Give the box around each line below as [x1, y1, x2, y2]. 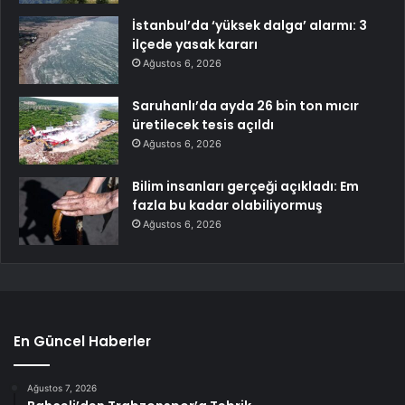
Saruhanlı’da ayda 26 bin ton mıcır [132, 96, 359, 115]
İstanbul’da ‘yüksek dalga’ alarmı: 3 [132, 15, 367, 34]
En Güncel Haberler [14, 331, 151, 351]
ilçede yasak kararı [132, 34, 258, 53]
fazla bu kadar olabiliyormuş [132, 195, 323, 214]
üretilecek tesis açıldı [132, 115, 274, 134]
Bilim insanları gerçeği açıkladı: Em [132, 176, 359, 195]
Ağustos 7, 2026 [27, 381, 97, 393]
